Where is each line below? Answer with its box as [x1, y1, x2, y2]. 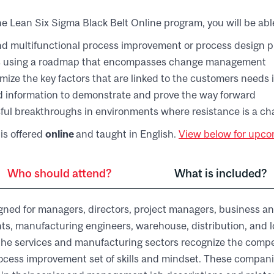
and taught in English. [76, 127, 179, 140]
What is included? [174, 166, 267, 180]
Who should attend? [7, 166, 112, 180]
